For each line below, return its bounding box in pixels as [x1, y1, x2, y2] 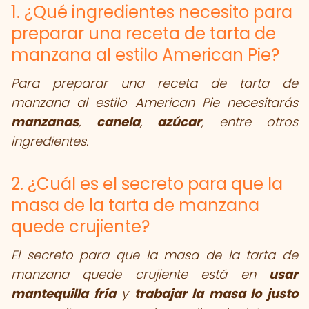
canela [96, 113, 140, 130]
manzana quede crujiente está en [11, 266, 269, 283]
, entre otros [201, 113, 298, 130]
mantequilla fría [11, 285, 116, 302]
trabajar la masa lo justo [134, 285, 299, 302]
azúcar [157, 113, 201, 130]
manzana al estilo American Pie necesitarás [11, 94, 298, 111]
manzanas [11, 113, 79, 130]
